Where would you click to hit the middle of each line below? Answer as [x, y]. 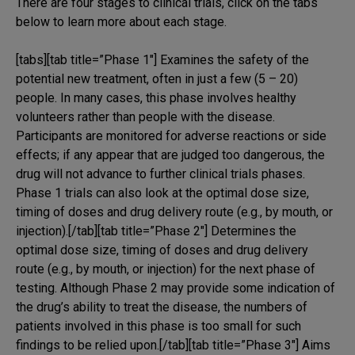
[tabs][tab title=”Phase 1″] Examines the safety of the [162, 59]
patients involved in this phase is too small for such [158, 326]
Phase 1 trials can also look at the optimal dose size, [162, 193]
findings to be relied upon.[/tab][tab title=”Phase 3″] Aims [173, 345]
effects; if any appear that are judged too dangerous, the [170, 155]
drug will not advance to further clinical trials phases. [160, 174]
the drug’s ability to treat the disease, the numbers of [162, 307]
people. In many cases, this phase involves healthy [156, 97]
